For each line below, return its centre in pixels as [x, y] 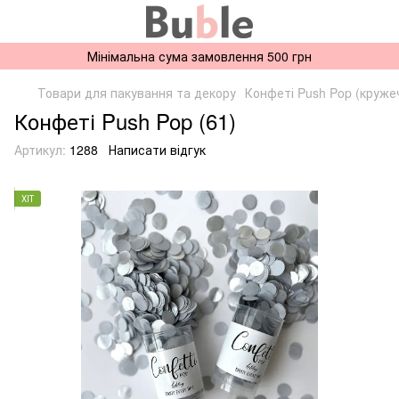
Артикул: [40, 150]
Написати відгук [157, 150]
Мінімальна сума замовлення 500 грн [199, 56]
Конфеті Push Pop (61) [125, 121]
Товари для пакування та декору [137, 93]
